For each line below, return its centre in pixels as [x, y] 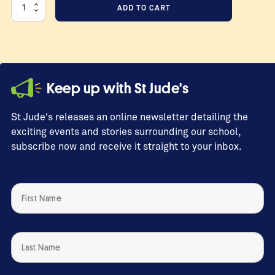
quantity [26, 94]
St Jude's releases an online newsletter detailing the [130, 117]
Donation [27, 20]
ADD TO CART [144, 7]
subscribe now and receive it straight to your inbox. [126, 146]
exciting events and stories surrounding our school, [126, 131]
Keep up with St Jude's [118, 88]
